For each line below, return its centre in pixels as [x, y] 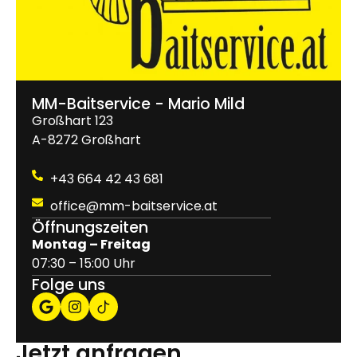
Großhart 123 [73, 121]
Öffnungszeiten [90, 227]
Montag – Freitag [91, 244]
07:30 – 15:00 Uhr [84, 263]
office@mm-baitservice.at [133, 206]
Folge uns [69, 285]
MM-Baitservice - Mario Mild [138, 104]
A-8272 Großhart [86, 140]
